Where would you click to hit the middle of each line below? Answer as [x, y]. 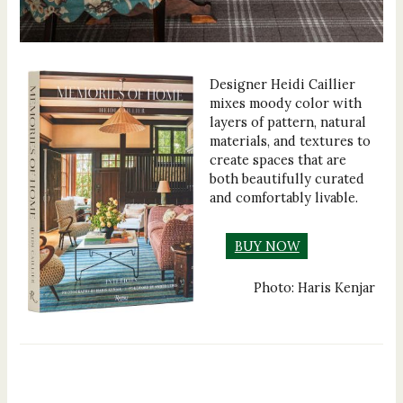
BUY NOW [267, 246]
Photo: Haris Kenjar [314, 288]
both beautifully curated [287, 178]
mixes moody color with [286, 103]
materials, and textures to [291, 140]
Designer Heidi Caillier [283, 84]
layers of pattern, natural [288, 121]
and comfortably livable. [284, 197]
